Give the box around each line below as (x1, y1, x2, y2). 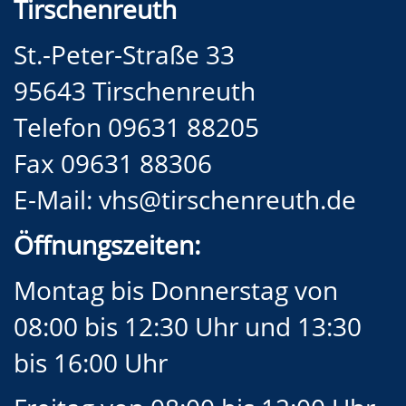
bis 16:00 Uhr (14, 345, 168, 380)
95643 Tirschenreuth (14, 73, 256, 108)
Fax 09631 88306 (14, 146, 212, 180)
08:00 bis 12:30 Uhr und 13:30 (14, 309, 362, 343)
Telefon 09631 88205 (14, 110, 266, 144)
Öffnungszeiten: (14, 227, 200, 262)
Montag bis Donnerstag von (14, 273, 338, 307)
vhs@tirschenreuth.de (99, 182, 356, 217)
